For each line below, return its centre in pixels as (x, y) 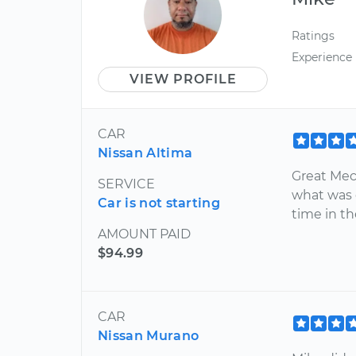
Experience (322, 58)
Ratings (313, 36)
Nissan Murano (149, 336)
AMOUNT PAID (144, 234)
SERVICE (126, 184)
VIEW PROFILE (183, 79)
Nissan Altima (145, 153)
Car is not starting (159, 203)
